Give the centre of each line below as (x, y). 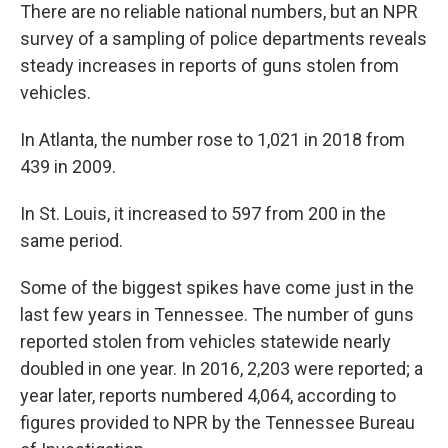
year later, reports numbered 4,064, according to (208, 395)
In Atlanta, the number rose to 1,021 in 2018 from (212, 139)
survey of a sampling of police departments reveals (223, 38)
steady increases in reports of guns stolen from (209, 65)
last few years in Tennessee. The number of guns (217, 314)
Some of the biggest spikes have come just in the (217, 287)
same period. (71, 240)
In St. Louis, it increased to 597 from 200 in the (203, 213)
